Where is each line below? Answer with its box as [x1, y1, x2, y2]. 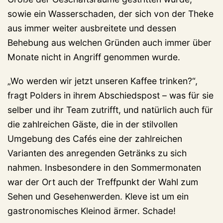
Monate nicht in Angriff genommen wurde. [7, 51, 180, 62]
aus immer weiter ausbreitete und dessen [7, 22, 176, 33]
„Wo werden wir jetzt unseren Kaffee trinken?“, [7, 76, 198, 87]
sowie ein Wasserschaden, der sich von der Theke [7, 8, 214, 19]
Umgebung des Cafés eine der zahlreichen [7, 133, 182, 144]
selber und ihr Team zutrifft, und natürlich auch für [7, 105, 213, 115]
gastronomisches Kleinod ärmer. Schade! [7, 206, 176, 217]
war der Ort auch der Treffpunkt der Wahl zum [7, 177, 198, 188]
